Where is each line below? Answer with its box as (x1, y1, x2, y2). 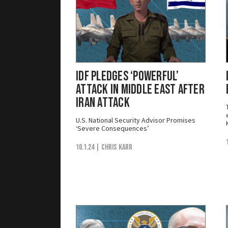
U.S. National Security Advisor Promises (76, 115, 195, 125)
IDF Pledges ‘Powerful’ (76, 68, 179, 84)
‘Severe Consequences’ (76, 123, 149, 133)
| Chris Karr (96, 142, 132, 152)
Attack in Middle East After (76, 81, 205, 98)
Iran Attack (76, 95, 130, 111)
